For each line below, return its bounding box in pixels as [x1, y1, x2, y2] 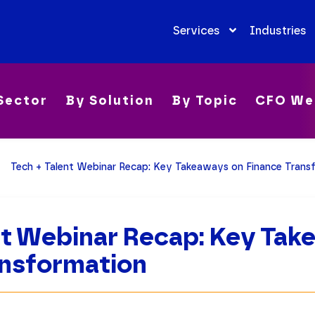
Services [172, 23, 220, 37]
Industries [249, 23, 307, 37]
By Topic [172, 93, 238, 109]
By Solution [65, 93, 154, 109]
